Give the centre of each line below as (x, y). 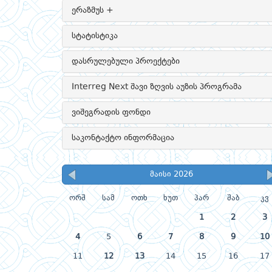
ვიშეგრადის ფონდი (111, 112)
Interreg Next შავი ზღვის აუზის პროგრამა (157, 87)
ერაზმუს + (93, 10)
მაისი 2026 (171, 175)
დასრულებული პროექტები (126, 61)
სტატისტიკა (95, 36)
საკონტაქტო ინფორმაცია (123, 138)
